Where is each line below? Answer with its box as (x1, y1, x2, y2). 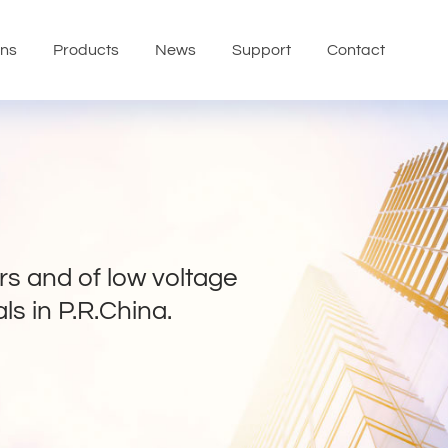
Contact (327, 42, 385, 58)
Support (232, 42, 291, 58)
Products (53, 42, 119, 58)
